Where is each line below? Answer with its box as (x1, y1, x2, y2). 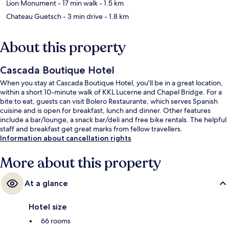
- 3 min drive (61, 11, 103, 21)
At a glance (25, 178, 68, 188)
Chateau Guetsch (6, 11, 61, 21)
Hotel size (29, 201, 67, 212)
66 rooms (41, 216, 71, 225)
